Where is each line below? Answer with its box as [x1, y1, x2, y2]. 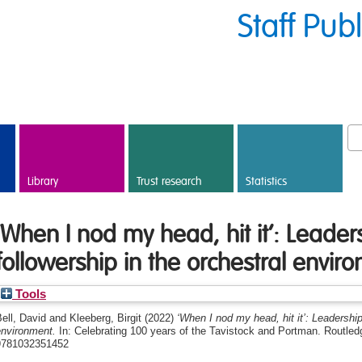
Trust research [137, 175, 202, 189]
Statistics [246, 175, 287, 189]
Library [27, 175, 58, 189]
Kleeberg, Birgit [69, 312, 141, 324]
